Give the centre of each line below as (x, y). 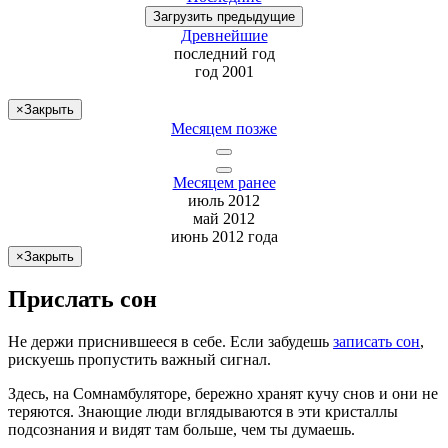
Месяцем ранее (224, 182)
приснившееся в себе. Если (171, 342)
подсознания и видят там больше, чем (139, 430)
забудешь (298, 342)
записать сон (376, 342)
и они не (406, 394)
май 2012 (224, 218)
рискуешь (41, 360)
